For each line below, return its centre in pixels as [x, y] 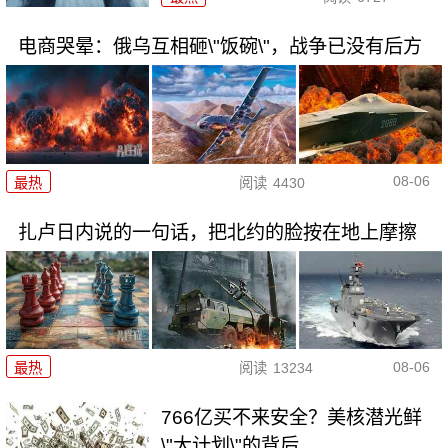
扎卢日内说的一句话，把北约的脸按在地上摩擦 [217, 232]
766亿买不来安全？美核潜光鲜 [292, 417]
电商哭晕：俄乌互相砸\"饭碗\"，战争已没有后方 [219, 47]
